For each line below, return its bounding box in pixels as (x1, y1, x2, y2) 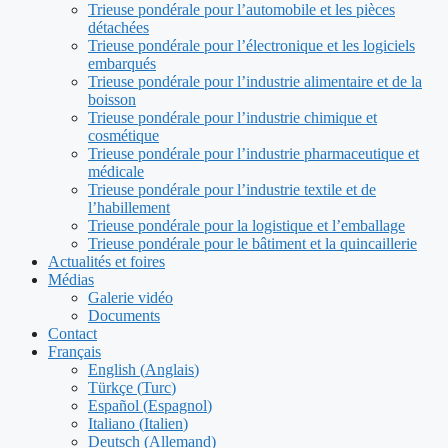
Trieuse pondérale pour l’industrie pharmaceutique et (88, 145, 419, 163)
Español (88, 397, 139, 415)
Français (48, 343, 101, 361)
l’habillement (88, 199, 170, 217)
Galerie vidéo (88, 289, 173, 307)
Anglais (145, 361, 194, 379)
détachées (88, 19, 149, 37)
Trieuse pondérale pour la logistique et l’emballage (88, 217, 405, 235)
